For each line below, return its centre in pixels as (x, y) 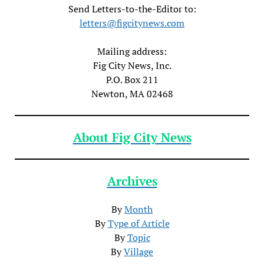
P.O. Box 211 (132, 79)
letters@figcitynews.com (132, 23)
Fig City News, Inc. (132, 65)
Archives (132, 181)
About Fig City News (132, 137)
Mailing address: (132, 51)
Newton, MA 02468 (132, 93)
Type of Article (138, 223)
